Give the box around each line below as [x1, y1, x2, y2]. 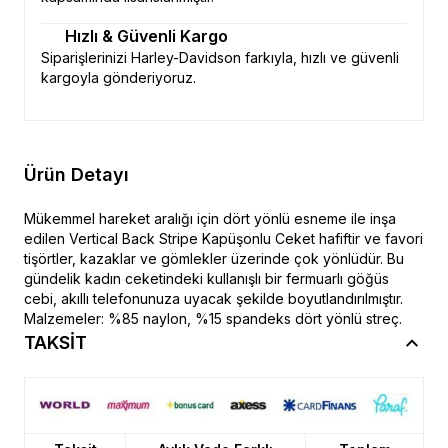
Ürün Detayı [24, 164, 129, 185]
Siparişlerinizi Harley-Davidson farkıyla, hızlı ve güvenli [41, 49, 399, 66]
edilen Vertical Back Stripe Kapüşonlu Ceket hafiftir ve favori [24, 230, 423, 247]
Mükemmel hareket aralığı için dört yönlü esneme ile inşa [24, 210, 396, 227]
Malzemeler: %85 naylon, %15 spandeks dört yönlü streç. [24, 310, 402, 327]
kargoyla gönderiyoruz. [41, 69, 196, 86]
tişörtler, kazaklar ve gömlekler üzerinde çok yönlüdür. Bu [24, 250, 404, 267]
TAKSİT [24, 332, 87, 353]
